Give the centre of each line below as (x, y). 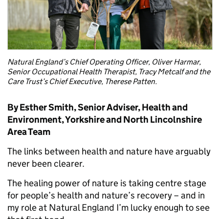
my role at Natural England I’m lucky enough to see (109, 208)
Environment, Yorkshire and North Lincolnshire (105, 120)
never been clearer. (46, 164)
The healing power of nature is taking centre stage (107, 183)
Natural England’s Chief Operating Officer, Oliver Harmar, (104, 62)
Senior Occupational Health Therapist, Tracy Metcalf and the (109, 72)
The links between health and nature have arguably (109, 152)
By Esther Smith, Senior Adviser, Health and (98, 108)
